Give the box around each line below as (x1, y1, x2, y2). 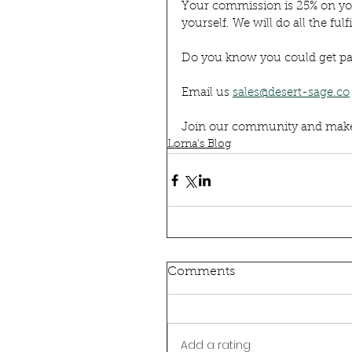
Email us (181, 87, 233, 99)
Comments (167, 266, 235, 278)
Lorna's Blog (167, 139, 231, 150)
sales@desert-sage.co (233, 87, 350, 99)
